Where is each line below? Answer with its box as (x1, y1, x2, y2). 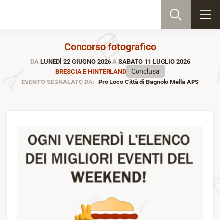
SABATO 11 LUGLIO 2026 (116, 58, 190, 65)
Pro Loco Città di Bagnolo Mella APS (97, 78, 199, 85)
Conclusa (131, 67, 160, 75)
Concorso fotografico (64, 41, 156, 53)
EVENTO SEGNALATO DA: (21, 78, 95, 85)
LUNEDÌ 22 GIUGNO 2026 (38, 58, 112, 65)
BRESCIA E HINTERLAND (55, 67, 126, 75)
